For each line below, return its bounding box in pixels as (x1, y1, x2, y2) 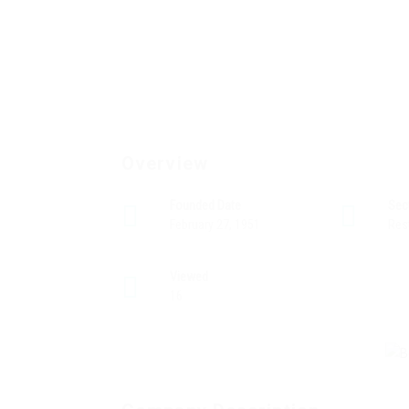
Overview (121, 152, 208, 174)
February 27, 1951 (170, 217, 260, 232)
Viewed (170, 269, 208, 284)
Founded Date (170, 198, 241, 213)
